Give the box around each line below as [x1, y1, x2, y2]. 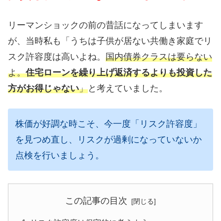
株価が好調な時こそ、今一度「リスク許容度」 [15, 119, 202, 129]
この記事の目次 [65, 195, 128, 206]
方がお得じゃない [8, 83, 79, 94]
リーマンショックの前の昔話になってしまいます [8, 20, 203, 31]
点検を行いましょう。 [15, 150, 104, 161]
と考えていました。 [88, 83, 168, 94]
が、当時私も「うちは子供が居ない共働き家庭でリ [8, 36, 212, 46]
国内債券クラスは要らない [106, 52, 212, 62]
